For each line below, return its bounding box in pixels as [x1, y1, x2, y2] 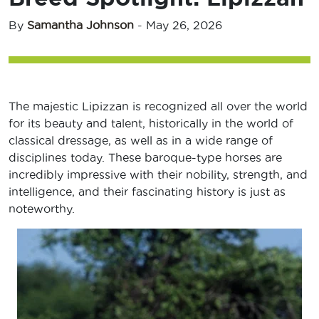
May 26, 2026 [146, 19, 222, 32]
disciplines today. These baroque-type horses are [9, 151, 282, 164]
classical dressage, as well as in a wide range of [9, 134, 273, 147]
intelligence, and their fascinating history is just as [9, 185, 286, 199]
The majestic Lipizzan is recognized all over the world [9, 100, 308, 113]
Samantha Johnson [27, 19, 134, 32]
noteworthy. [9, 202, 78, 216]
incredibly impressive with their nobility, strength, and [9, 168, 308, 182]
